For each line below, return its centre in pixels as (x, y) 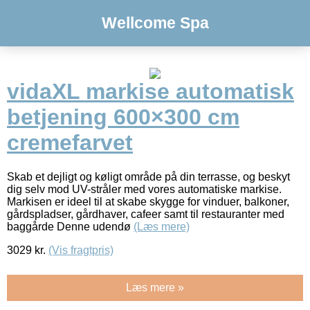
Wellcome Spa (155, 23)
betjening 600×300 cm (123, 117)
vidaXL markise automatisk (151, 92)
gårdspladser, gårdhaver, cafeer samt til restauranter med (146, 214)
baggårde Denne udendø (70, 226)
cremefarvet (70, 143)
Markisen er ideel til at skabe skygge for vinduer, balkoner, (148, 201)
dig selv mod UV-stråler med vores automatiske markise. (144, 189)
